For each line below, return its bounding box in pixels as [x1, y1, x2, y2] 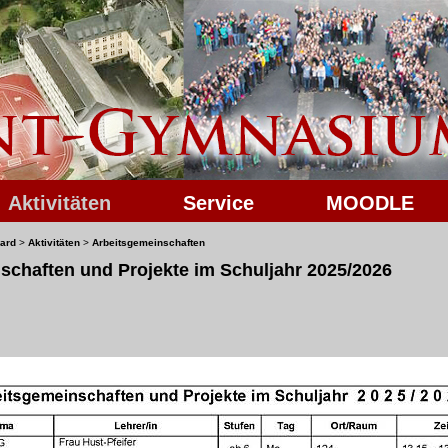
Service [183, 192, 254, 214]
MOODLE [326, 192, 414, 214]
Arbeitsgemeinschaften [92, 237, 205, 248]
